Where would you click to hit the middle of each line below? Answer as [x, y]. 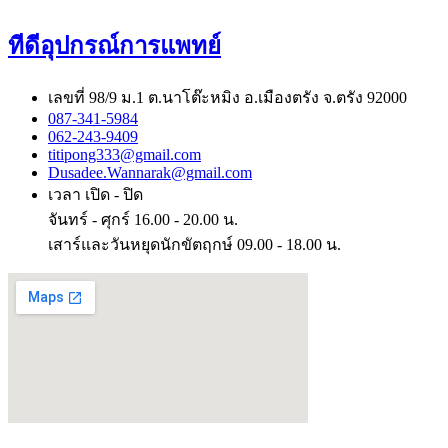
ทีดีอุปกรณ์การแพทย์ [114, 46]
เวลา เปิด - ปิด [95, 194]
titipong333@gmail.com [124, 154]
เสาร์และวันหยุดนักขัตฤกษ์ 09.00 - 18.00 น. [194, 244]
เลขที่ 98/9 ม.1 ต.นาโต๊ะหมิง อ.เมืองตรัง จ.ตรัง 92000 [227, 97]
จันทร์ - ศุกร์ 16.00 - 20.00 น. [143, 219]
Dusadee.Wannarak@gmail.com [150, 172]
